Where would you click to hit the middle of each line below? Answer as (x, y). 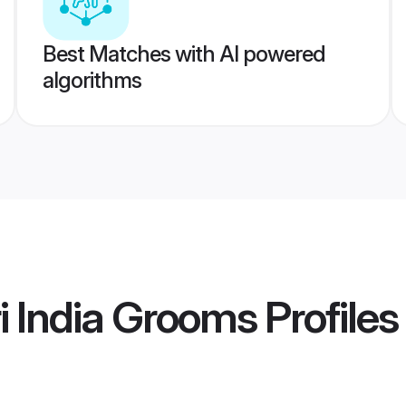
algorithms (92, 80)
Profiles (327, 317)
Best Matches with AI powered (184, 54)
